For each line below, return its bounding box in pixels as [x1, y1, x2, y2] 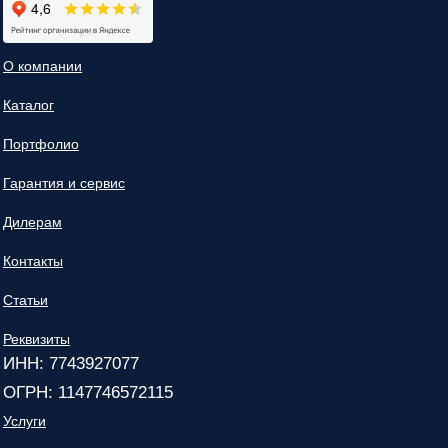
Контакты [3, 252, 63, 269]
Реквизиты [3, 330, 70, 347]
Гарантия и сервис [3, 174, 125, 191]
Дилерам [3, 213, 62, 230]
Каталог [3, 96, 54, 113]
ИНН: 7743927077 [3, 353, 139, 373]
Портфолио [3, 135, 79, 152]
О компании [3, 57, 82, 74]
